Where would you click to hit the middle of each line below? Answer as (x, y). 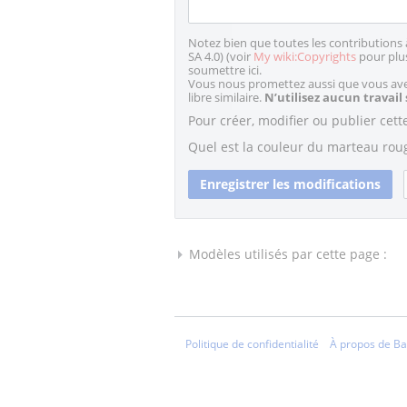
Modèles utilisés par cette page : (288, 253)
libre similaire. (226, 97)
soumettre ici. (225, 70)
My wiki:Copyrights (305, 56)
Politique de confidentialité (252, 343)
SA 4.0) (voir (221, 56)
